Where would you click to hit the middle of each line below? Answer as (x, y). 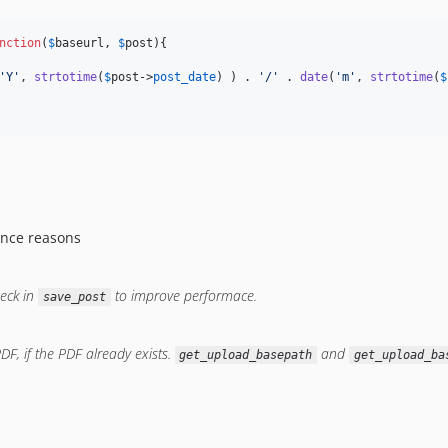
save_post (74, 297)
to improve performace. (183, 295)
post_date (184, 77)
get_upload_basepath (246, 355)
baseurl (79, 43)
